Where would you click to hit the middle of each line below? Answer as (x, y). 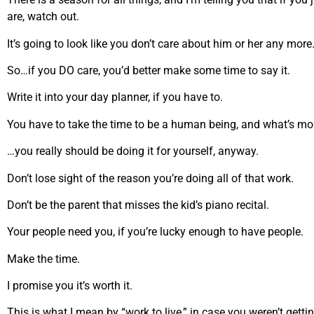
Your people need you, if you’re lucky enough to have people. (155, 232)
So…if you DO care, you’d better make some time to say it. (149, 70)
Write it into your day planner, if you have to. (115, 97)
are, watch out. (43, 17)
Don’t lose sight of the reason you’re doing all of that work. (150, 178)
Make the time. (43, 259)
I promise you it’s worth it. (70, 286)
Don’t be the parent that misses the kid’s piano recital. (138, 205)
